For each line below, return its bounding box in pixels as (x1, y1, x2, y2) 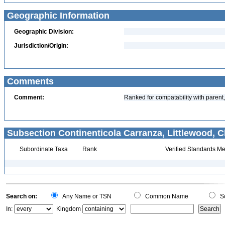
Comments (5, 76, 54, 86)
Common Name (142, 193, 188, 200)
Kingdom (56, 205, 81, 212)
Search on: (6, 193, 37, 200)
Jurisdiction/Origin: (14, 42, 68, 49)
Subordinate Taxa (18, 146, 68, 153)
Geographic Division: (14, 28, 74, 35)
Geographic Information (5, 11, 109, 21)
